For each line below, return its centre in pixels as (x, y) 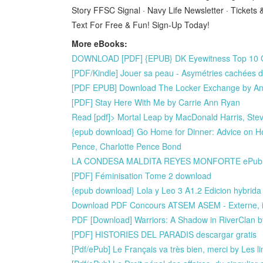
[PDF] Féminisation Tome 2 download (141, 175)
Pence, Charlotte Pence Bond (127, 146)
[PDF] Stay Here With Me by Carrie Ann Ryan (156, 102)
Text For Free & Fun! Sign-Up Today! (141, 24)
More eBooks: (100, 43)
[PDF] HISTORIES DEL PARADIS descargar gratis (164, 234)
